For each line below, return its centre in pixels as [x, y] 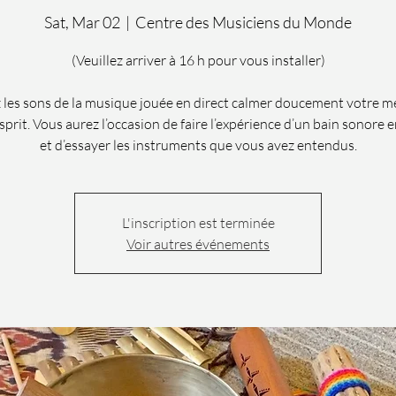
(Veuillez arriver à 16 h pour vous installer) [198, 60]
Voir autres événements [198, 244]
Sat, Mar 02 [82, 22]
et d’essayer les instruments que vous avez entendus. [198, 145]
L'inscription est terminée [198, 222]
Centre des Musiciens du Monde [244, 22]
